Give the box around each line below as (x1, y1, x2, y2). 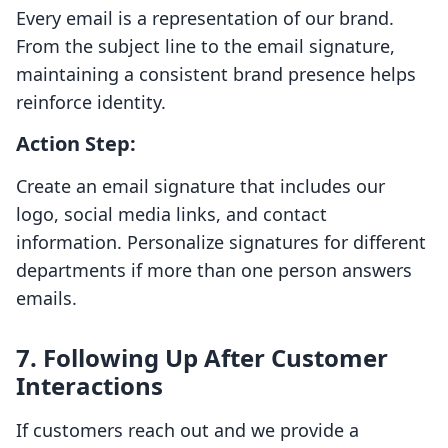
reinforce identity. (16, 90, 166, 115)
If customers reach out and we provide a (16, 418, 359, 443)
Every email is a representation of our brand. (16, 6, 394, 31)
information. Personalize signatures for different (16, 230, 426, 255)
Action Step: (16, 130, 136, 158)
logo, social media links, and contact (16, 202, 327, 227)
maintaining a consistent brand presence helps (16, 62, 416, 87)
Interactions (16, 369, 163, 403)
